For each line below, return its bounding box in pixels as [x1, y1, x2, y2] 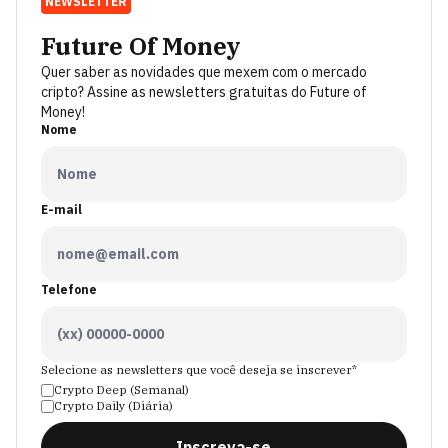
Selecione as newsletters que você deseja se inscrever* [41, 362, 357, 377]
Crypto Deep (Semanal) [54, 382, 189, 397]
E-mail [41, 202, 82, 217]
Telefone [41, 282, 97, 297]
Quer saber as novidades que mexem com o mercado [41, 63, 367, 81]
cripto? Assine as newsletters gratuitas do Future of [41, 83, 367, 101]
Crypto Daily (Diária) [54, 398, 173, 413]
